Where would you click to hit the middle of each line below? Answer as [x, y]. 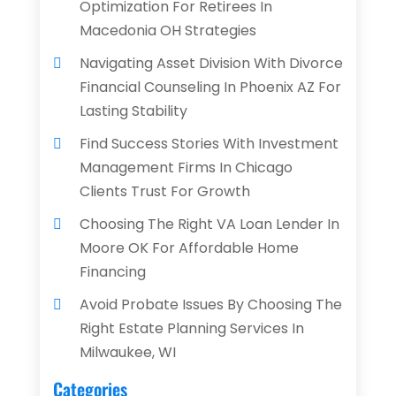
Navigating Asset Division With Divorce [211, 64]
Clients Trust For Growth [164, 192]
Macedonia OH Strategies [168, 31]
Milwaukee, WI [127, 353]
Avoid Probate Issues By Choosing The [210, 305]
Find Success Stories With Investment [209, 144]
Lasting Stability [133, 111]
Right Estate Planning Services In [191, 329]
